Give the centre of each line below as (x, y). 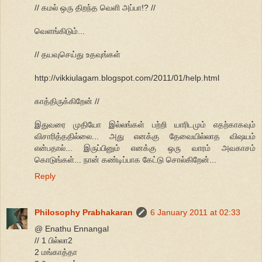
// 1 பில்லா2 (54, 241)
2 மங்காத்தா (56, 252)
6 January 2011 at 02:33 (195, 213)
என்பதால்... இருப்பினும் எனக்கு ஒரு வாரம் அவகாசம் (145, 148)
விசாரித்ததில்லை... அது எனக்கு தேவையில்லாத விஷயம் (145, 137)
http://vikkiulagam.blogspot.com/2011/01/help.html (127, 78)
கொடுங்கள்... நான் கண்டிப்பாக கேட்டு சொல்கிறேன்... (125, 160)
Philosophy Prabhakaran (84, 213)
